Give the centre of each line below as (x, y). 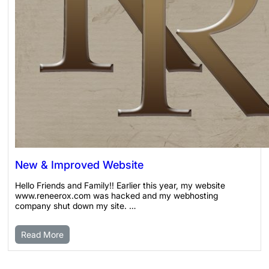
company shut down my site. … (75, 206)
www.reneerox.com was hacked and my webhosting (116, 196)
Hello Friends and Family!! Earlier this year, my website (120, 186)
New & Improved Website (79, 165)
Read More (42, 235)
